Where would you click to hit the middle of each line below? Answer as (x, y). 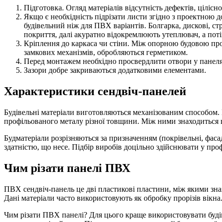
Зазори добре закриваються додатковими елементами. (115, 70)
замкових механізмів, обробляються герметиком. (106, 53)
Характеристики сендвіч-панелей (95, 91)
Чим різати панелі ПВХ (67, 168)
